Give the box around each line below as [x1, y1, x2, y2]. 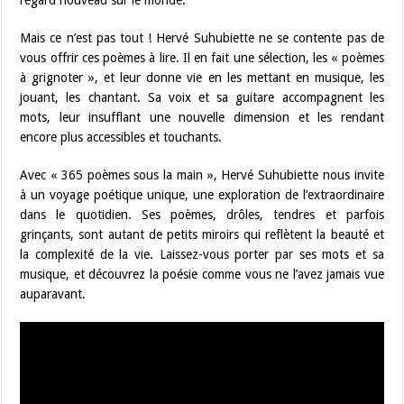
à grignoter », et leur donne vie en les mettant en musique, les [20, 70, 384, 85]
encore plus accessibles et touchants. [20, 130, 223, 144]
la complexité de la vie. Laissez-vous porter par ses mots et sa [20, 247, 384, 262]
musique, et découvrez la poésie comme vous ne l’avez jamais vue [20, 267, 384, 281]
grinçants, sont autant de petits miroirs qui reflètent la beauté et [20, 227, 384, 242]
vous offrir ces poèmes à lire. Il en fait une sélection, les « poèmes [20, 50, 384, 65]
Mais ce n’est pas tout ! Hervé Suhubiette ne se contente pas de [20, 31, 384, 45]
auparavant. [20, 287, 87, 301]
